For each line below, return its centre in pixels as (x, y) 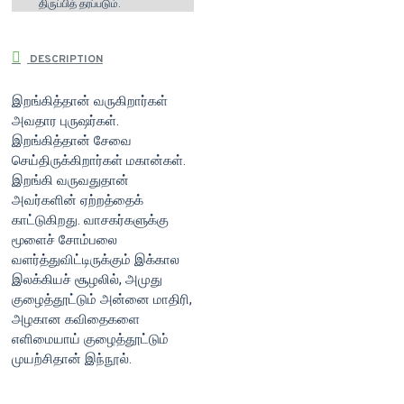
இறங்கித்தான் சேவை (72, 141)
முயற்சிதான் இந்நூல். (72, 359)
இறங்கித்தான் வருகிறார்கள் (90, 101)
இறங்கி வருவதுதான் (70, 181)
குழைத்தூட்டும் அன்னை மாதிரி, (102, 300)
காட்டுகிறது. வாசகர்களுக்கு (90, 220)
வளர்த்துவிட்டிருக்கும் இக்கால (96, 260)
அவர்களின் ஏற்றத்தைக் (78, 201)
